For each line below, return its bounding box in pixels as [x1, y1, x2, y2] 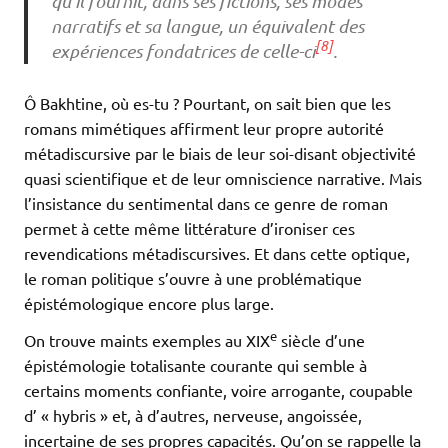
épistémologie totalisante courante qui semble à [24, 355, 367, 376]
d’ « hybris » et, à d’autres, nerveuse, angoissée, [24, 405, 362, 426]
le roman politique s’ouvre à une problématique [24, 268, 362, 289]
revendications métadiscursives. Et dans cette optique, [24, 243, 410, 264]
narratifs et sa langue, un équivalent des [50, 15, 364, 38]
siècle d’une [277, 330, 365, 351]
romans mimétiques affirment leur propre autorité [24, 118, 384, 139]
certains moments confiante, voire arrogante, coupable [24, 380, 413, 401]
